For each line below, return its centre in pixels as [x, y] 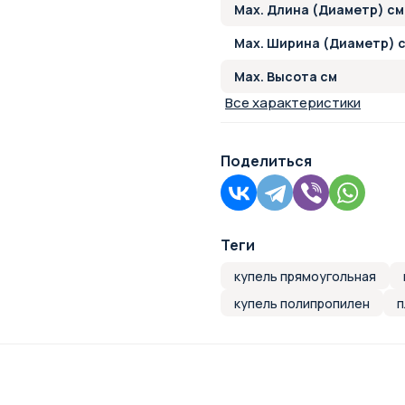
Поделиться [266, 161]
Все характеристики [293, 103]
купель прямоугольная [305, 276]
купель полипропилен [302, 303]
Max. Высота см [286, 76]
